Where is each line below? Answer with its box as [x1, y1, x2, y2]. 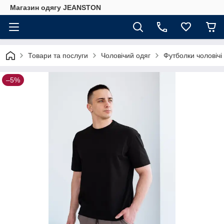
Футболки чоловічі [163, 51, 222, 59]
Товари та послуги [28, 51, 88, 59]
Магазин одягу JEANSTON [10, 3, 101, 11]
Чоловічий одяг [101, 51, 150, 59]
